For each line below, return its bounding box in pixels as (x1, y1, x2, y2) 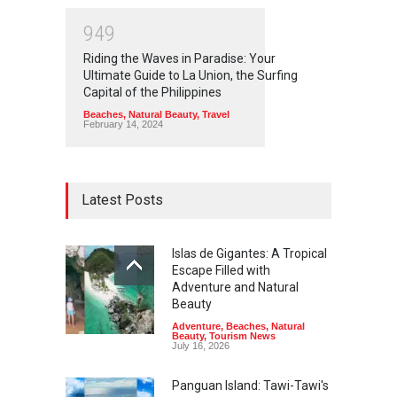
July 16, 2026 (172, 340, 230, 352)
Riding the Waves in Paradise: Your (83, 51, 276, 66)
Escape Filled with (172, 263, 270, 278)
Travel (202, 109, 230, 121)
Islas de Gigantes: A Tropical (172, 246, 327, 261)
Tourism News (209, 331, 276, 342)
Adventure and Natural (172, 280, 299, 295)
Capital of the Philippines (83, 85, 222, 100)
